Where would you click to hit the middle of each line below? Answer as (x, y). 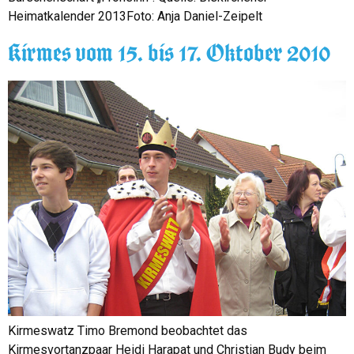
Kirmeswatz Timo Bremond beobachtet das (128, 331)
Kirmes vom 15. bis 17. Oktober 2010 (169, 52)
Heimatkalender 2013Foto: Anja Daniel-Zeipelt (135, 17)
